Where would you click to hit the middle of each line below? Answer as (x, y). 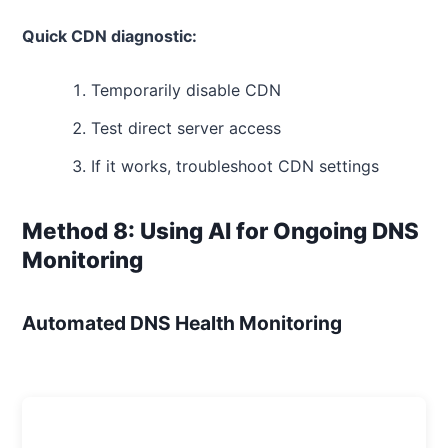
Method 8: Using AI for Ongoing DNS (220, 231)
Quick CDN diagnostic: (109, 36)
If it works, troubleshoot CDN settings (234, 166)
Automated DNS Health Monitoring (182, 322)
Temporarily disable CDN (185, 90)
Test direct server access (185, 128)
